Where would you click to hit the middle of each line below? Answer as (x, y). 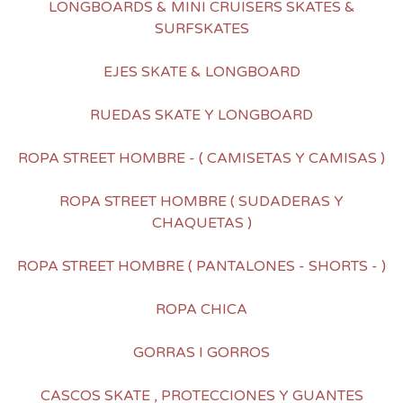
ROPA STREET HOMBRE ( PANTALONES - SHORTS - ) (201, 267)
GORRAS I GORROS (201, 353)
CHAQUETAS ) (201, 224)
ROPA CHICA (201, 310)
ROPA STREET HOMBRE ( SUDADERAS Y (201, 202)
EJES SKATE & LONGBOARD (201, 72)
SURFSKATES (201, 29)
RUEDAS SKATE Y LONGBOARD (201, 116)
